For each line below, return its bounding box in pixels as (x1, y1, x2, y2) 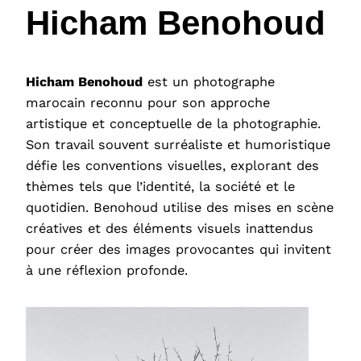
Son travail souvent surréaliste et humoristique (26, 136, 330, 152)
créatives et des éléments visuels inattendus (26, 220, 313, 236)
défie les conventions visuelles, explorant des (26, 157, 319, 173)
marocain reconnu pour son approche (26, 94, 270, 110)
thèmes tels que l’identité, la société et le (26, 178, 295, 194)
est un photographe (143, 73, 275, 89)
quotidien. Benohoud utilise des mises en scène (26, 199, 334, 215)
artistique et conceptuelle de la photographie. (26, 115, 321, 131)
